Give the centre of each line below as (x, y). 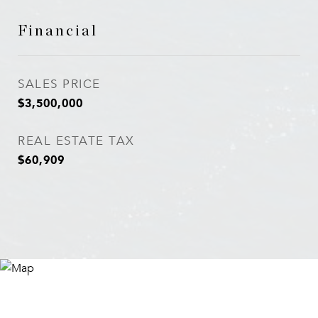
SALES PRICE (59, 84)
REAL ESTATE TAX (76, 141)
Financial (58, 31)
